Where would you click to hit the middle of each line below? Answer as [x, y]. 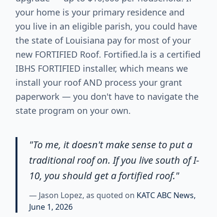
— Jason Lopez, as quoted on [82, 195]
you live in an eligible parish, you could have [106, 26]
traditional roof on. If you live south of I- [114, 160]
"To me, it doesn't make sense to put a [111, 145]
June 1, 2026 [51, 207]
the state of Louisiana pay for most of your [103, 40]
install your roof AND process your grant [99, 82]
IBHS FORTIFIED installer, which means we [102, 68]
